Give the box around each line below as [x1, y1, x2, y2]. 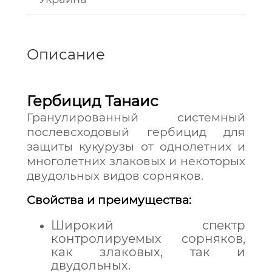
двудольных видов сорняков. [27, 169, 203, 183]
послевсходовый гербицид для [27, 125, 245, 139]
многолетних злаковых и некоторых [27, 154, 245, 168]
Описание [27, 46, 105, 63]
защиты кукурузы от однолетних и [27, 140, 245, 154]
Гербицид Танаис [27, 92, 158, 110]
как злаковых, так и [51, 245, 245, 259]
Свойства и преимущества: [27, 193, 191, 207]
